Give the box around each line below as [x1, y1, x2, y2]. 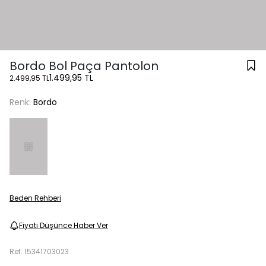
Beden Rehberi [9, 193, 61, 204]
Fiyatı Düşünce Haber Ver [19, 220, 108, 231]
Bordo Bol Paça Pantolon [9, 58, 159, 75]
